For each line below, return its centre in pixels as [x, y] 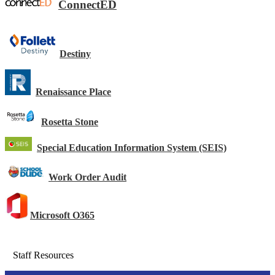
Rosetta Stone [70, 122]
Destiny [75, 53]
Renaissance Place [73, 91]
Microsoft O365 [62, 215]
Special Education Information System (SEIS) [132, 148]
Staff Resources [43, 255]
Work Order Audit [87, 177]
